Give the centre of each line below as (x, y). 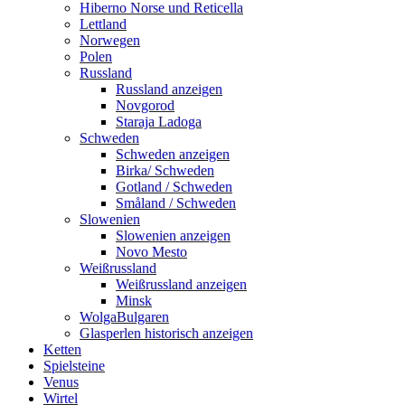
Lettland (103, 24)
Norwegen (110, 40)
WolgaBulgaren (124, 317)
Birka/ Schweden (165, 170)
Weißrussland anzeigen (181, 284)
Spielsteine (74, 366)
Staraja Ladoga (159, 122)
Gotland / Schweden (174, 187)
